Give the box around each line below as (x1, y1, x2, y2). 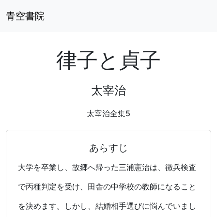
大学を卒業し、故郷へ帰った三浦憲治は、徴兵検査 (18, 162, 196, 172)
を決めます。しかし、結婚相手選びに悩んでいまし (18, 201, 196, 211)
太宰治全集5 (87, 108, 130, 118)
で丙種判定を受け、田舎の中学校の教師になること (18, 182, 196, 191)
